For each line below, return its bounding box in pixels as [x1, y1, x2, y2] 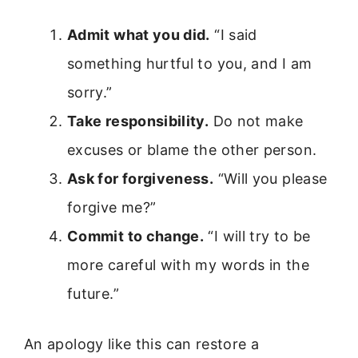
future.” [67, 284, 119, 302]
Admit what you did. [67, 26, 210, 43]
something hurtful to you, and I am [67, 54, 312, 72]
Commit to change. [67, 227, 205, 245]
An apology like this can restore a [24, 335, 260, 352]
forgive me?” [67, 198, 157, 216]
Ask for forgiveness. [67, 169, 214, 187]
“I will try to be [204, 227, 311, 245]
